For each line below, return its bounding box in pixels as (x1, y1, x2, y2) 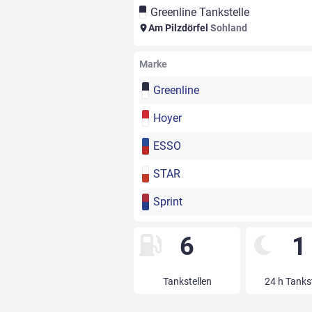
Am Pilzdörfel (146, 22, 210, 34)
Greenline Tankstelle (150, 6, 249, 19)
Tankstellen (162, 276, 212, 288)
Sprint (153, 195, 182, 209)
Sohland (210, 22, 247, 34)
